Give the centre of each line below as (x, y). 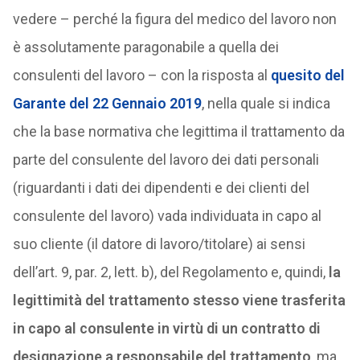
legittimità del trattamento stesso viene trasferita (179, 300)
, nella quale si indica (266, 103)
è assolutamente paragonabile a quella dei (145, 47)
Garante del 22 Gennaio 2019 (107, 103)
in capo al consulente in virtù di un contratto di (166, 328)
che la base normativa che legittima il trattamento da (178, 131)
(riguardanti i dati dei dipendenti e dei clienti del (161, 188)
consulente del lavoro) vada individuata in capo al (167, 216)
